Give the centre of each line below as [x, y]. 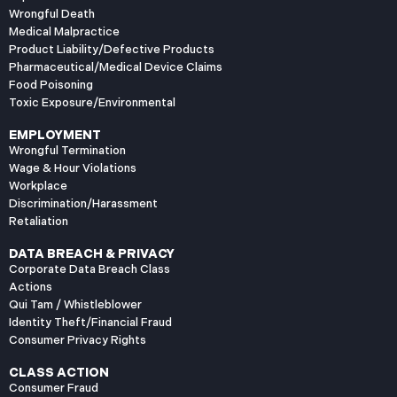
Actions [31, 287]
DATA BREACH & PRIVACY [92, 253]
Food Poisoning [51, 85]
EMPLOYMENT [55, 135]
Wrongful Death [52, 14]
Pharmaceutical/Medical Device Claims [116, 67]
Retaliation [39, 221]
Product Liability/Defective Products [112, 49]
